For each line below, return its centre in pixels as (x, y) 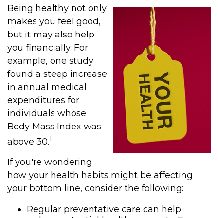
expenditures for (43, 100)
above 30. (28, 142)
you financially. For (48, 48)
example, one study (50, 61)
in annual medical (47, 87)
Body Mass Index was (54, 127)
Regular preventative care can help (104, 209)
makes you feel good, (54, 21)
